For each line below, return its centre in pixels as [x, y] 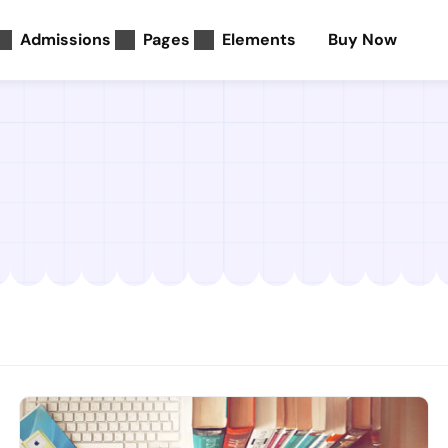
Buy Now [362, 39]
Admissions [65, 39]
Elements [259, 39]
